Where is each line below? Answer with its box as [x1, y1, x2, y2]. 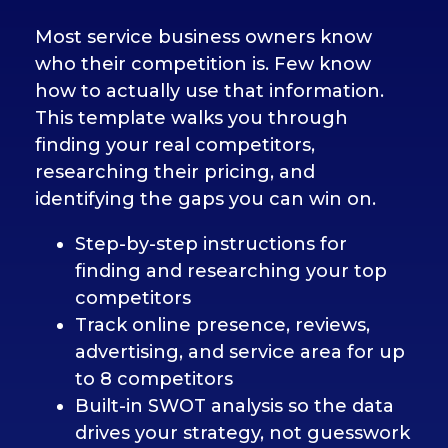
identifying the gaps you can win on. [35, 188, 376, 210]
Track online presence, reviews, [75, 314, 370, 336]
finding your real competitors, [35, 134, 315, 156]
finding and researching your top [75, 260, 387, 282]
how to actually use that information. [35, 80, 384, 102]
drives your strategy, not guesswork [75, 422, 410, 444]
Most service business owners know [35, 26, 372, 48]
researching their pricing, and [35, 161, 315, 183]
